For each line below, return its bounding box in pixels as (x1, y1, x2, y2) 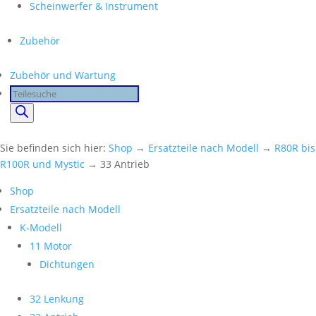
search (9, 104, 41, 118)
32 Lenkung (30, 292, 84, 305)
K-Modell (20, 221, 62, 234)
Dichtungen (39, 257, 95, 271)
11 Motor (30, 239, 72, 253)
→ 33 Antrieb (85, 157, 150, 171)
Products (9, 86, 51, 99)
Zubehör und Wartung (10, 68, 116, 82)
